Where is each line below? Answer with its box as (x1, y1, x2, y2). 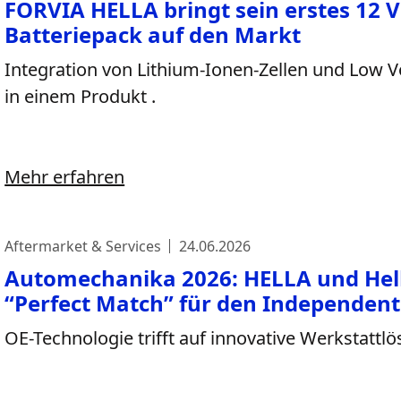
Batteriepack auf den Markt (4, 20, 302, 49)
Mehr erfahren (4, 165, 125, 189)
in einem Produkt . (4, 84, 157, 108)
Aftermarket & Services (4, 236, 162, 256)
